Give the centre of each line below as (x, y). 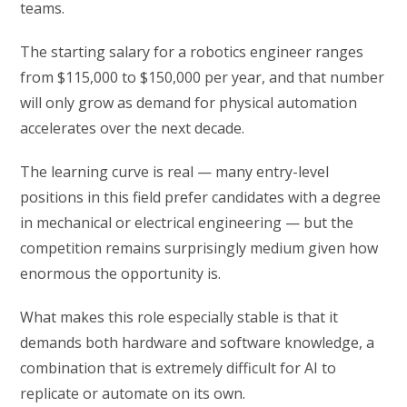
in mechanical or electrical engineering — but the (187, 223)
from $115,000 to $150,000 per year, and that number (203, 78)
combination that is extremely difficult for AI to (179, 368)
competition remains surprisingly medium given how (199, 248)
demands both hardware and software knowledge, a (198, 343)
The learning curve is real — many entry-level (175, 172)
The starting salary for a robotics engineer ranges (192, 52)
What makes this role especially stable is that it (179, 318)
